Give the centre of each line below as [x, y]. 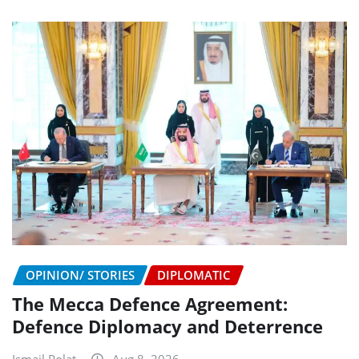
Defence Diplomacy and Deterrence [167, 327]
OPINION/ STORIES [80, 274]
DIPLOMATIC [194, 274]
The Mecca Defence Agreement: [150, 304]
